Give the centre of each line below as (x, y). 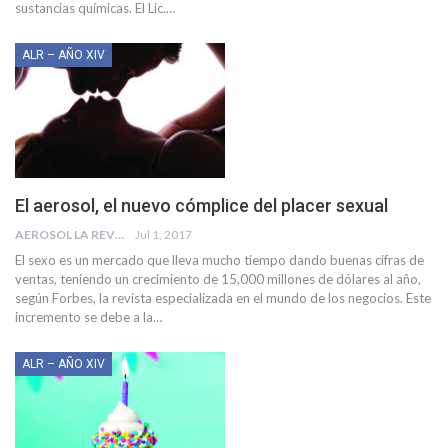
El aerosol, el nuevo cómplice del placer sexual (201, 205)
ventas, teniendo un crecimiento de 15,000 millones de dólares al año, (218, 278)
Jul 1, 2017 (163, 234)
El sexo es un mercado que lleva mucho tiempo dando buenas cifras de (219, 259)
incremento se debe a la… (88, 316)
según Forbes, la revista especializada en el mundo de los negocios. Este (223, 297)
